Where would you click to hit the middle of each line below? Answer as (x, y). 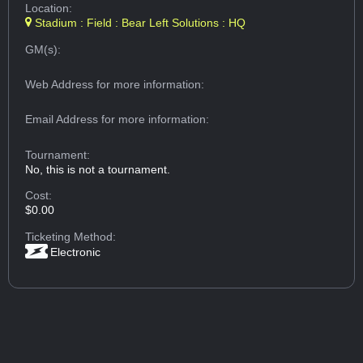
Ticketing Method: (71, 236)
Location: (49, 9)
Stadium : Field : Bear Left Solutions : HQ (139, 23)
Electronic (76, 252)
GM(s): (43, 49)
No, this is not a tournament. (98, 169)
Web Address (61, 84)
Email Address (64, 120)
